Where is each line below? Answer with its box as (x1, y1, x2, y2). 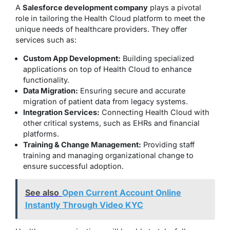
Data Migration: (23, 86, 78, 95)
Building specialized (121, 53, 194, 63)
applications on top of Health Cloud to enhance (23, 64, 191, 73)
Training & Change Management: (23, 140, 141, 149)
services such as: (15, 35, 76, 44)
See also (25, 187, 59, 198)
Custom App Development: (23, 53, 121, 63)
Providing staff (141, 140, 195, 149)
